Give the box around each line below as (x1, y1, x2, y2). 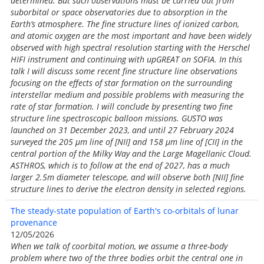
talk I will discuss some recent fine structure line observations (11, 65, 237, 77)
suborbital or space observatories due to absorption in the (11, 6, 227, 18)
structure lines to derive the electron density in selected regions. (11, 183, 246, 194)
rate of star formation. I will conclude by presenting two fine (11, 101, 233, 112)
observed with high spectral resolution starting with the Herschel (11, 42, 250, 53)
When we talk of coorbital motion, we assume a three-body (11, 240, 227, 252)
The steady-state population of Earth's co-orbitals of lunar (11, 205, 239, 216)
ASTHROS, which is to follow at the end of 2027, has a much (11, 160, 230, 171)
